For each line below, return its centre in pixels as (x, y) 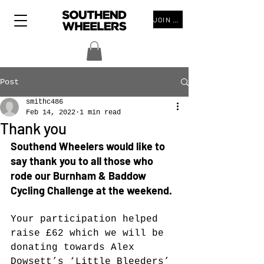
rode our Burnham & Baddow (80, 176)
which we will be (117, 234)
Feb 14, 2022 (51, 113)
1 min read (100, 113)
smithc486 (44, 102)
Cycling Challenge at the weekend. (91, 191)
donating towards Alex (75, 248)
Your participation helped (87, 220)
